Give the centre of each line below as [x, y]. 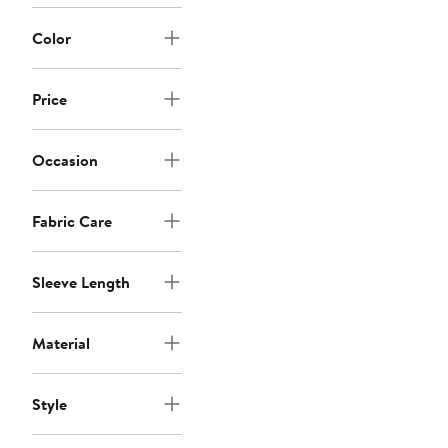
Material [61, 343]
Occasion [65, 160]
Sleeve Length [81, 282]
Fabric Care [72, 221]
